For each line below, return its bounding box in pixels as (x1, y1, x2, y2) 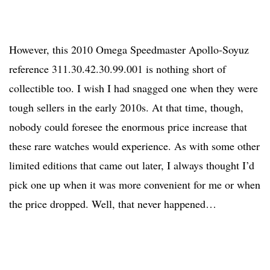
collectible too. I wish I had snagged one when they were (9, 81, 258, 96)
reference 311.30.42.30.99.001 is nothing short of (9, 61, 226, 77)
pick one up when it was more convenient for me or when (9, 177, 260, 192)
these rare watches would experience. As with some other (9, 139, 260, 154)
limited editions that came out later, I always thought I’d (9, 158, 254, 173)
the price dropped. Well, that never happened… (9, 196, 216, 212)
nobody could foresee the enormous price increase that (9, 119, 247, 134)
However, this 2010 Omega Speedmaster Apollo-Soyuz (9, 42, 249, 57)
